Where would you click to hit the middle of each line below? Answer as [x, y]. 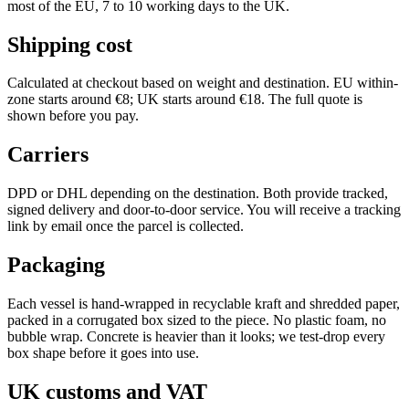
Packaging [56, 265]
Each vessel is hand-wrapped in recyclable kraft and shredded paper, [204, 304]
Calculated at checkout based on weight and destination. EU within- [203, 83]
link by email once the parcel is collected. [126, 226]
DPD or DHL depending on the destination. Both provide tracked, [198, 194]
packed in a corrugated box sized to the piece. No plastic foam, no [197, 320]
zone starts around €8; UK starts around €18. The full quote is [185, 100]
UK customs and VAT [107, 391]
